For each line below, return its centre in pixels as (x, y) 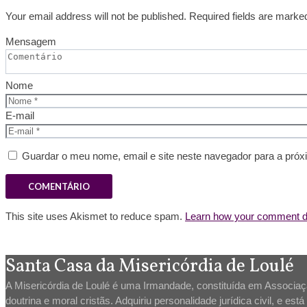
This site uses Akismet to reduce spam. (95, 216)
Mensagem (31, 41)
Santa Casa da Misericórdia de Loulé (150, 266)
